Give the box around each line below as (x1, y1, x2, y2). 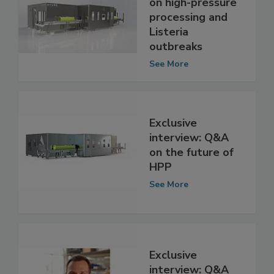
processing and (149, 23, 228, 38)
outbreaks (149, 52, 202, 67)
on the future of (149, 157, 234, 172)
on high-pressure (149, 8, 237, 23)
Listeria (149, 37, 188, 53)
